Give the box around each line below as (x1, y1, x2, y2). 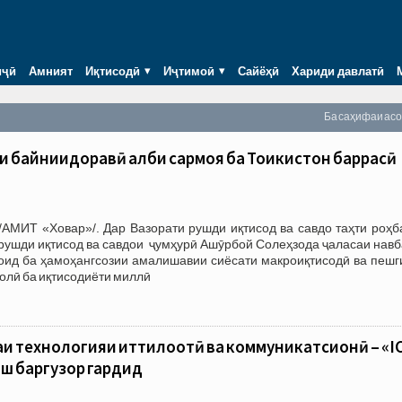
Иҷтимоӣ (163, 61, 214, 80)
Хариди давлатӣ (292, 61, 384, 80)
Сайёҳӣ (238, 61, 279, 80)
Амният (29, 61, 73, 80)
